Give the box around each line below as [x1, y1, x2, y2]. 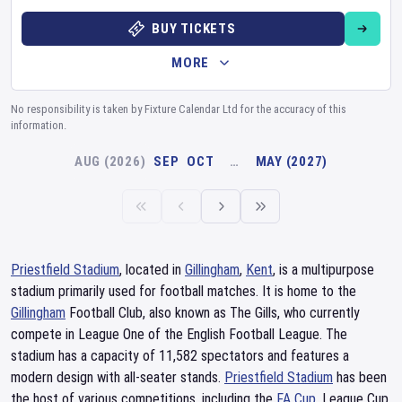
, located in [119, 261, 185, 278]
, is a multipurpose [273, 261, 374, 278]
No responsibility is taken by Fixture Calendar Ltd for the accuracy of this [11, 102, 346, 116]
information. [11, 118, 66, 132]
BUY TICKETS [152, 21, 236, 37]
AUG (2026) [74, 153, 146, 170]
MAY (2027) [255, 153, 328, 170]
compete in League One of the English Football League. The [11, 326, 347, 343]
